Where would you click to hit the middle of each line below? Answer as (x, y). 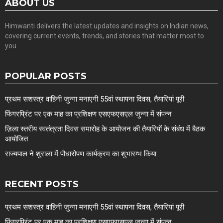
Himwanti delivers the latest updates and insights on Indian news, (107, 26)
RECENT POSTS (42, 184)
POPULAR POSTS (46, 76)
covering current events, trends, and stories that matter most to (105, 36)
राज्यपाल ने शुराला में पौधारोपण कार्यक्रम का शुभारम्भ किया (81, 154)
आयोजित (16, 139)
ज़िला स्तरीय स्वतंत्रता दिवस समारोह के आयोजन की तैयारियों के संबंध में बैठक (105, 129)
